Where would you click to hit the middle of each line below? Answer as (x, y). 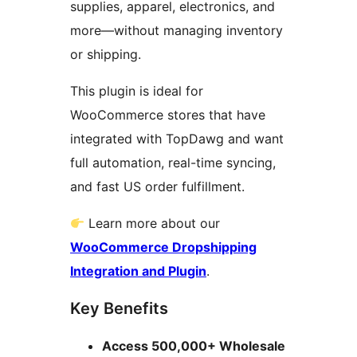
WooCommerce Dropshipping (163, 247)
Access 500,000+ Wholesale (194, 346)
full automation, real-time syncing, (173, 163)
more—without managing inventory (177, 31)
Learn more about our (153, 224)
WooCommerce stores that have (168, 115)
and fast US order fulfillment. (157, 187)
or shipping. (106, 55)
